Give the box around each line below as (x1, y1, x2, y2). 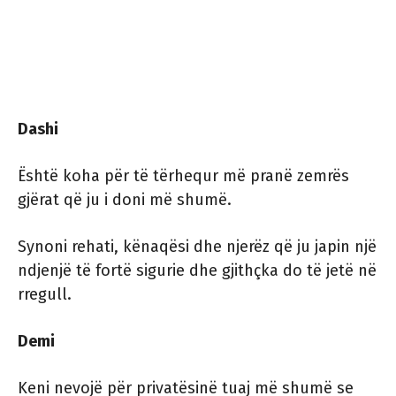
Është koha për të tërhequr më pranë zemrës (18, 166, 349, 187)
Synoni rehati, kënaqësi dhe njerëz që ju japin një (18, 237, 377, 257)
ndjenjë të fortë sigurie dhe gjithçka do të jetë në (18, 261, 377, 281)
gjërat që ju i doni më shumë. (18, 190, 232, 210)
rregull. (18, 285, 72, 305)
